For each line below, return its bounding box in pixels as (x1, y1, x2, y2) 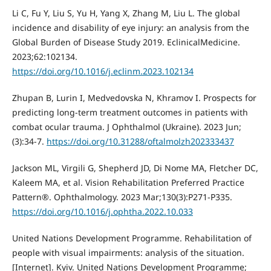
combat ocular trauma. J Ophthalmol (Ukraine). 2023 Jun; (11, 121, 241, 133)
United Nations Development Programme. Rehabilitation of (11, 232, 252, 244)
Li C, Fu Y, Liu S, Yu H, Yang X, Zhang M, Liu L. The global (11, 7, 240, 19)
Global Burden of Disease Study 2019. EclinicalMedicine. (11, 36, 240, 48)
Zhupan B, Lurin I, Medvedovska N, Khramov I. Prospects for (11, 92, 256, 104)
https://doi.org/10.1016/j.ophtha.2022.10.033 (11, 206, 193, 218)
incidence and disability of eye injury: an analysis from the (11, 22, 249, 34)
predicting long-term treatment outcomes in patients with (11, 106, 248, 119)
